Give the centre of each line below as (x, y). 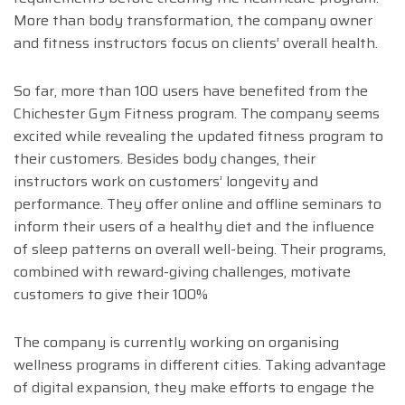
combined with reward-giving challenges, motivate (182, 272)
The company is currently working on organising (176, 343)
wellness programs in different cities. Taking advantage (200, 365)
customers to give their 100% (111, 295)
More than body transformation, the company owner (193, 21)
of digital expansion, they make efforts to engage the (194, 388)
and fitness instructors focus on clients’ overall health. (196, 43)
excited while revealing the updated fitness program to (198, 137)
